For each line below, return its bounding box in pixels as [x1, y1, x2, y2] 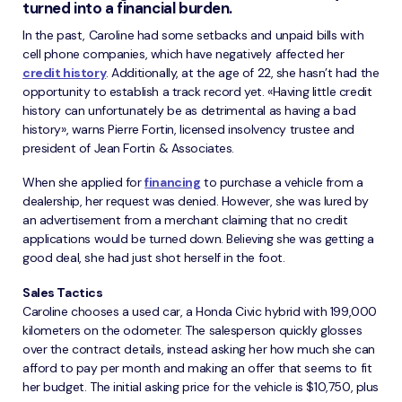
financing [144, 174, 201, 191]
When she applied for [22, 174, 145, 191]
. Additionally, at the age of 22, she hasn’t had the [106, 64, 380, 81]
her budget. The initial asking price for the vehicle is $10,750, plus [22, 378, 380, 395]
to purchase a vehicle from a [200, 174, 363, 191]
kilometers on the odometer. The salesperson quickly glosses [22, 321, 363, 338]
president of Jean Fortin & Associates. [22, 139, 235, 156]
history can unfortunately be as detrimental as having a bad [22, 101, 356, 118]
